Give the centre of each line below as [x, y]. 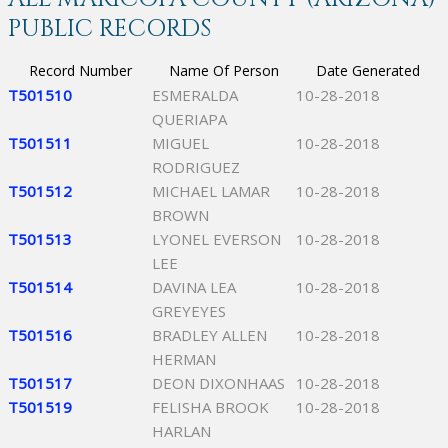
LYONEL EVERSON [216, 239]
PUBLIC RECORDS [109, 29]
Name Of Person [224, 70]
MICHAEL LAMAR [211, 191]
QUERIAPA [189, 119]
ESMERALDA [195, 95]
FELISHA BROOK [210, 407]
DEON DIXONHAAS [218, 383]
